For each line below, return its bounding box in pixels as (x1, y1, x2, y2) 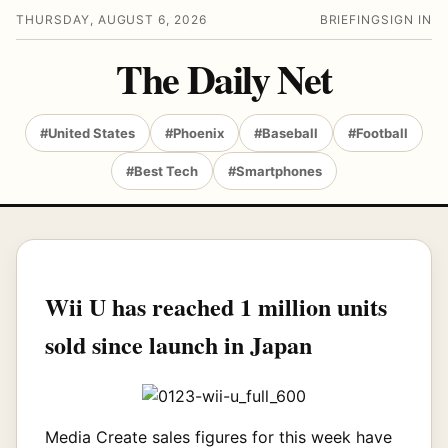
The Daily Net (116, 49, 332, 108)
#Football (348, 125, 408, 141)
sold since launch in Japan (45, 326, 312, 362)
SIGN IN (381, 12, 432, 27)
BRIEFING (319, 12, 382, 27)
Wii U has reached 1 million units (45, 288, 387, 324)
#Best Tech (126, 163, 198, 179)
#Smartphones (228, 163, 322, 179)
